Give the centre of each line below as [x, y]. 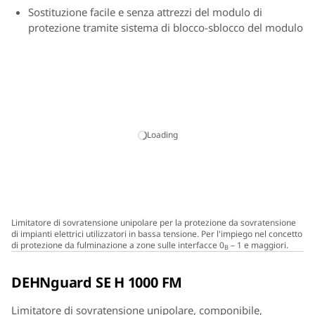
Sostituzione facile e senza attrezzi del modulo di [145, 12]
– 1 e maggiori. [258, 245]
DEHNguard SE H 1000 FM [97, 282]
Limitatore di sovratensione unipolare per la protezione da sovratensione [154, 222]
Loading [162, 135]
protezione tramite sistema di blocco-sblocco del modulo [166, 27]
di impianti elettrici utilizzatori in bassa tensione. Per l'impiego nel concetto [157, 233]
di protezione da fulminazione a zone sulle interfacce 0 [118, 245]
